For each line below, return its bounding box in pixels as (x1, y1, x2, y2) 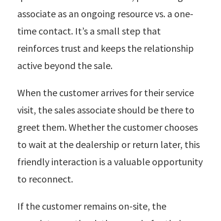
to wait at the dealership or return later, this (17, 138, 200, 150)
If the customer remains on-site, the (17, 199, 166, 212)
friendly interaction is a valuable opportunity (17, 155, 203, 168)
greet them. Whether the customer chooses (17, 120, 198, 133)
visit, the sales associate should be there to (17, 103, 194, 116)
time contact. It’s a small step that (17, 24, 161, 37)
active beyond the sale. (17, 59, 112, 72)
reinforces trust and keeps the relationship (17, 41, 194, 54)
